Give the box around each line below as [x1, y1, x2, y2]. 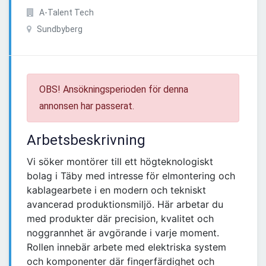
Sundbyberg [35, 24, 83, 34]
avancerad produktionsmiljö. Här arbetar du [27, 198, 223, 211]
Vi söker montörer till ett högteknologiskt [27, 156, 213, 168]
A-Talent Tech [37, 8, 94, 18]
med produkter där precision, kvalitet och [27, 213, 214, 225]
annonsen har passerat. [39, 100, 134, 112]
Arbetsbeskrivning [27, 132, 145, 149]
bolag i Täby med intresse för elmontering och [27, 170, 235, 182]
